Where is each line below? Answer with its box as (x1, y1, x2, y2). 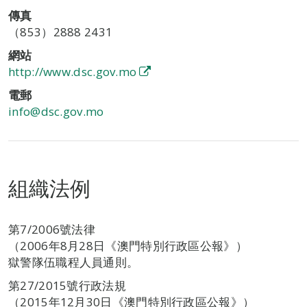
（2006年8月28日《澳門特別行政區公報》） (8, 238, 247, 254)
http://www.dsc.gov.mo (8, 64, 137, 79)
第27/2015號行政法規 (8, 278, 126, 293)
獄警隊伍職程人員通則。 (8, 254, 139, 270)
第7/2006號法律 (8, 221, 95, 237)
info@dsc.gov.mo (8, 103, 104, 119)
